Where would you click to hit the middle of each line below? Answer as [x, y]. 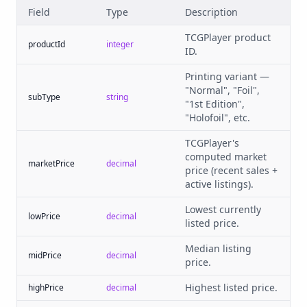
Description [211, 12]
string [117, 97]
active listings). [219, 184]
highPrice [46, 287]
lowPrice [44, 216]
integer [120, 44]
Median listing [218, 248]
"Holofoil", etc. [218, 118]
